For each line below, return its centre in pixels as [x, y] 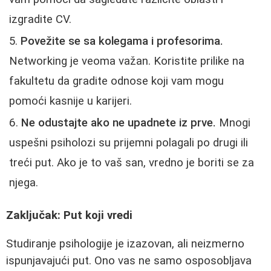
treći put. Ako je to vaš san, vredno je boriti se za [132, 162]
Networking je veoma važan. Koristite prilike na [127, 61]
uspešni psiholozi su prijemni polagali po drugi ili [129, 142]
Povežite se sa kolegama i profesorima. [122, 41]
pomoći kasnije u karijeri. [70, 101]
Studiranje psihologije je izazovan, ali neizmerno [125, 243]
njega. [24, 182]
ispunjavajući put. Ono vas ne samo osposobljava [129, 260]
